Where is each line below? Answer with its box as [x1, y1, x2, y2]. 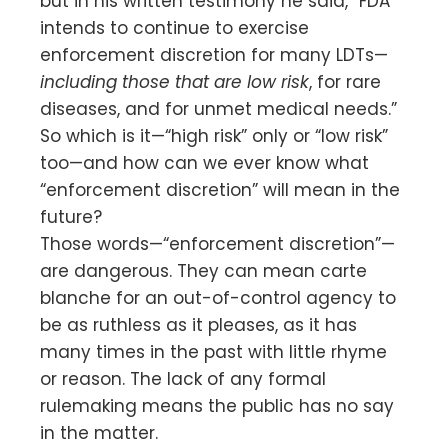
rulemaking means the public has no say [40, 393, 394, 418]
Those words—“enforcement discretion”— [40, 231, 395, 256]
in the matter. [40, 420, 158, 445]
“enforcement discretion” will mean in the [40, 177, 400, 202]
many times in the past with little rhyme [40, 339, 387, 364]
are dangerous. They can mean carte [40, 258, 367, 283]
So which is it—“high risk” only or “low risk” [40, 123, 388, 148]
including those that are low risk [40, 69, 309, 94]
